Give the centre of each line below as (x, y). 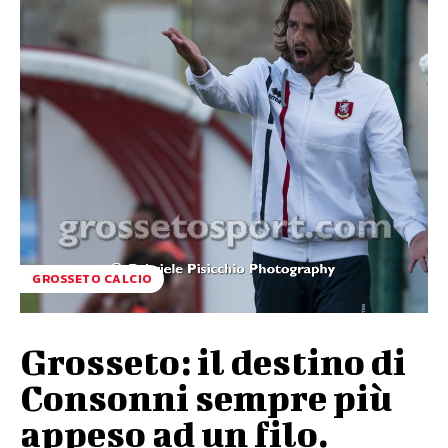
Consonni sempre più (206, 397)
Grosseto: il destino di (213, 361)
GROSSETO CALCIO (92, 279)
